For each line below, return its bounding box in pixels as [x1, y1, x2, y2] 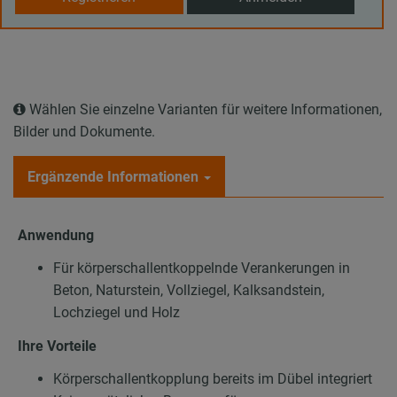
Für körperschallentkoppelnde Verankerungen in [53, 260, 350, 277]
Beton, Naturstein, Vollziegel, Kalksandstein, [53, 282, 324, 300]
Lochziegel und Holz [53, 304, 180, 322]
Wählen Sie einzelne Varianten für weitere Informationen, [26, 100, 382, 118]
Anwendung [18, 226, 94, 244]
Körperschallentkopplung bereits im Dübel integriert [53, 370, 372, 388]
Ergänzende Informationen [27, 167, 198, 185]
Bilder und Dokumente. [13, 122, 155, 140]
